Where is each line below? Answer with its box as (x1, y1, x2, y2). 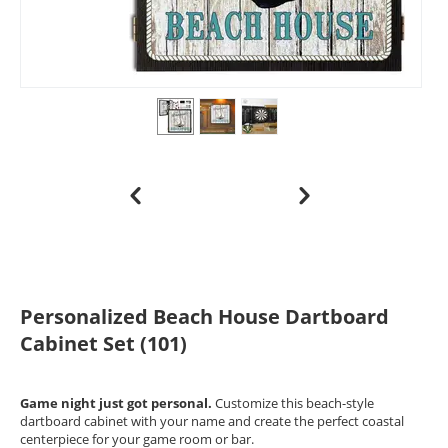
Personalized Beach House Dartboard (20, 303, 389, 331)
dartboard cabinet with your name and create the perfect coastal (20, 412, 404, 431)
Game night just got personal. (20, 394, 212, 413)
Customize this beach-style (212, 394, 374, 413)
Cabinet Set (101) (20, 330, 187, 358)
